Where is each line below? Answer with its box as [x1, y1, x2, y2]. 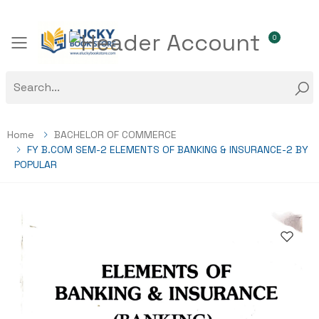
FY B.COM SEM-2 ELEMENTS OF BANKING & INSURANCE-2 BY [27, 143, 308, 156]
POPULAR [14, 158, 57, 171]
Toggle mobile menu [19, 39, 212, 66]
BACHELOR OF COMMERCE [54, 128, 177, 141]
